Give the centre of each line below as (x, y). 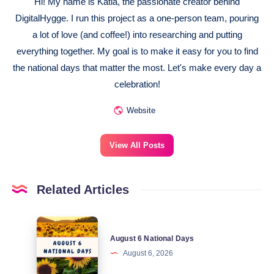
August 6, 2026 (148, 254)
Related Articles (83, 189)
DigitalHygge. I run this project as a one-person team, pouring (137, 18)
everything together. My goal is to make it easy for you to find (137, 51)
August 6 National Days (152, 239)
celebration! (137, 84)
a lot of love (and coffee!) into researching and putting (137, 34)
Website (141, 111)
